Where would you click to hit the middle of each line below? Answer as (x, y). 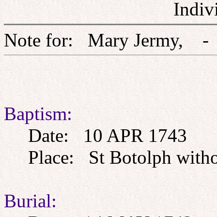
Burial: (30, 201)
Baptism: (38, 114)
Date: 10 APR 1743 (95, 135)
